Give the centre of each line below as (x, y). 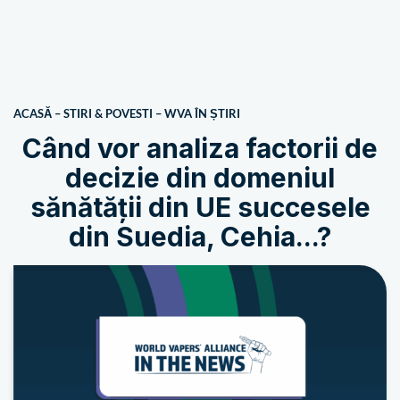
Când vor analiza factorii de (200, 148)
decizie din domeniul (200, 178)
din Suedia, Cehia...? (200, 237)
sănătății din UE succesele (200, 207)
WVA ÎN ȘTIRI (202, 113)
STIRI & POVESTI (108, 113)
